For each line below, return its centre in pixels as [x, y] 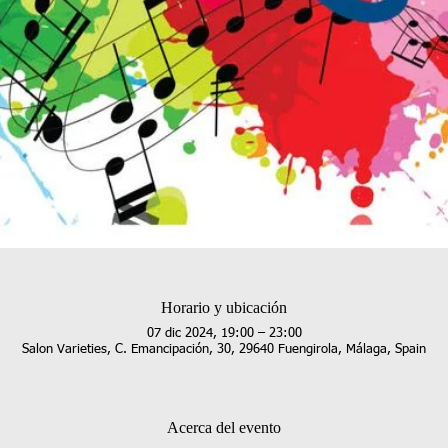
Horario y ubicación [224, 308]
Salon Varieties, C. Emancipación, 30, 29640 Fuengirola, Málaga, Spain [224, 350]
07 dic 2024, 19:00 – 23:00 [224, 334]
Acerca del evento [224, 428]
